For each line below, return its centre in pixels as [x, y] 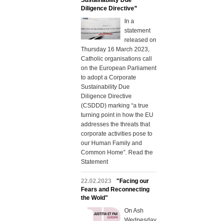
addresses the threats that [115, 125]
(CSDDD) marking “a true [114, 106]
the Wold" [94, 198]
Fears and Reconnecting [115, 190]
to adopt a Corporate [108, 78]
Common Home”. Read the [117, 153]
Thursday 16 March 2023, [115, 50]
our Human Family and [111, 143]
